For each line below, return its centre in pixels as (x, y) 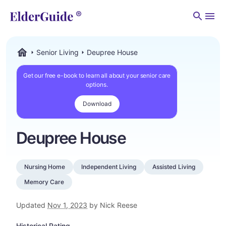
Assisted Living (174, 167)
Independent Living (109, 167)
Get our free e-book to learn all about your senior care (97, 75)
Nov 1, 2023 (67, 205)
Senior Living (58, 52)
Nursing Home (45, 167)
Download (97, 104)
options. (97, 84)
